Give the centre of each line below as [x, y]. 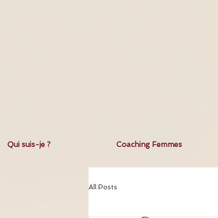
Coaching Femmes [149, 145]
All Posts [103, 187]
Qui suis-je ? [29, 145]
